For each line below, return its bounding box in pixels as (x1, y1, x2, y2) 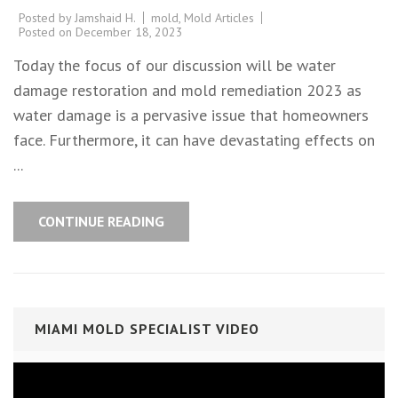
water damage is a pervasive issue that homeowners (13, 104, 369, 125)
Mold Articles (184, 10, 254, 27)
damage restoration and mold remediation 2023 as (13, 79, 362, 100)
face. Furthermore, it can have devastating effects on (13, 129, 375, 150)
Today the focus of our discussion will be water (13, 54, 336, 76)
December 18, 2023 (76, 23, 183, 40)
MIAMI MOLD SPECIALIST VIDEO (35, 319, 259, 338)
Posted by (19, 10, 75, 27)
